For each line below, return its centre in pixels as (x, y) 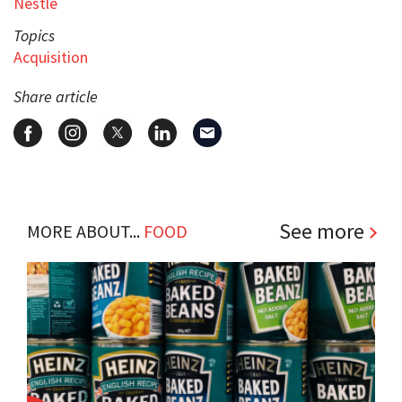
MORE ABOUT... (85, 231)
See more (322, 231)
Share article (56, 96)
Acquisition (51, 57)
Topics (34, 35)
